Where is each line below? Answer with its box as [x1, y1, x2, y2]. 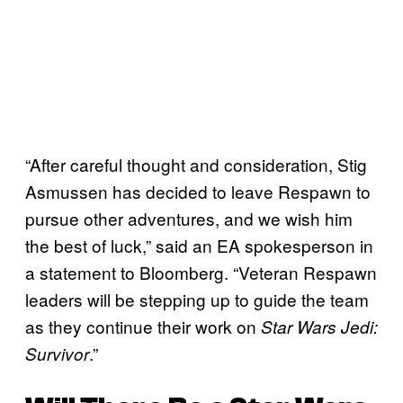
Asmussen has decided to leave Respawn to [25, 178, 371, 203]
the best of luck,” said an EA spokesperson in [25, 232, 373, 257]
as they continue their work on [25, 313, 261, 338]
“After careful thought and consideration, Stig [25, 151, 367, 176]
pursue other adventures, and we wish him [25, 205, 353, 230]
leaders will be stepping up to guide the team [25, 286, 369, 311]
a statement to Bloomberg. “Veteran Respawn [25, 259, 377, 284]
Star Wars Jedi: [261, 314, 378, 338]
